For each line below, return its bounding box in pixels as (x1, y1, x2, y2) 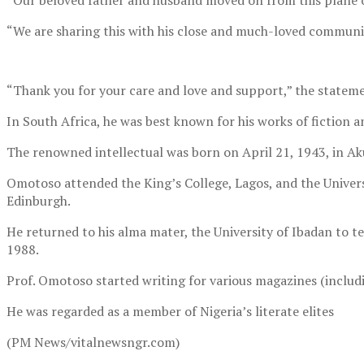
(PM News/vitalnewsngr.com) (6, 333, 180, 352)
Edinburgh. (6, 192, 71, 210)
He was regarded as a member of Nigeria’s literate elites (6, 302, 334, 321)
